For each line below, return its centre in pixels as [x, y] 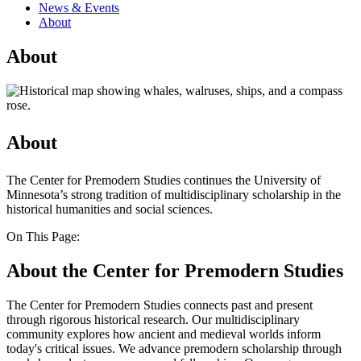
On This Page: [43, 236]
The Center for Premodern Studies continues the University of [164, 180]
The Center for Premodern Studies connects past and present [160, 305]
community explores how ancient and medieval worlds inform [164, 334]
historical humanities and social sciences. [110, 209]
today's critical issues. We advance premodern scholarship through [174, 348]
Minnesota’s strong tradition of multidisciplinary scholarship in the [174, 194]
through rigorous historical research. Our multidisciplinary [153, 319]
